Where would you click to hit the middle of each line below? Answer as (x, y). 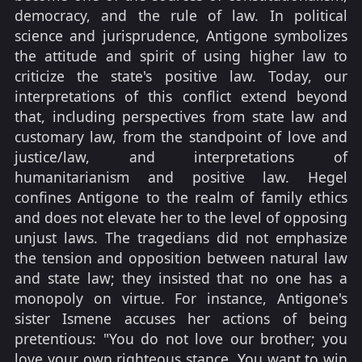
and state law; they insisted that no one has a (181, 278)
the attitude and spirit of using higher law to (181, 56)
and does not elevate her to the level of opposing (181, 218)
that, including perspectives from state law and (181, 117)
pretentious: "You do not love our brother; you (181, 339)
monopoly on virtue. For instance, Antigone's (181, 299)
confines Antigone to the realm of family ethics (181, 198)
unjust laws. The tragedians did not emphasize (181, 238)
